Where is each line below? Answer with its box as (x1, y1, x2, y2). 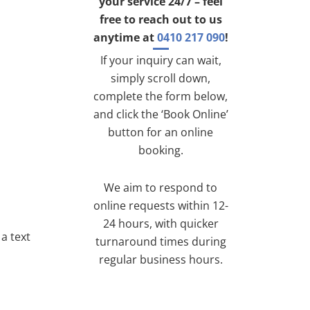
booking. (138, 143, 183, 158)
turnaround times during (95, 234, 226, 250)
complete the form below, (93, 89, 228, 104)
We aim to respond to (104, 180, 217, 196)
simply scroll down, (111, 71, 210, 86)
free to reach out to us (99, 12, 222, 28)
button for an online (108, 125, 213, 140)
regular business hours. (98, 252, 223, 268)
